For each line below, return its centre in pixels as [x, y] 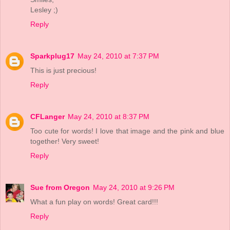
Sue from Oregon [60, 188]
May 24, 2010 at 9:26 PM [134, 188]
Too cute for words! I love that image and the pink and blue [127, 131]
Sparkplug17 [52, 56]
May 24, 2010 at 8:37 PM [109, 117]
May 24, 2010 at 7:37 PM [118, 56]
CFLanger [47, 117]
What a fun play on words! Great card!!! [94, 202]
